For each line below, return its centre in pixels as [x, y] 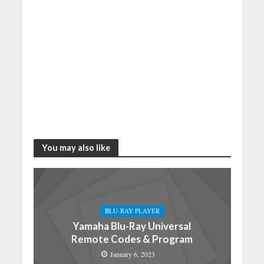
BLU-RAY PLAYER [132, 211]
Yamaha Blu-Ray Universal [132, 226]
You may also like [76, 147]
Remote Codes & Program [132, 239]
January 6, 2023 [132, 254]
